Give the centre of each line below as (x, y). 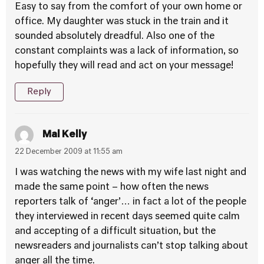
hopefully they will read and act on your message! (124, 66)
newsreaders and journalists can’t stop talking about (131, 246)
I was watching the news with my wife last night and (131, 173)
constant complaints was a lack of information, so (127, 51)
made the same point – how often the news (112, 187)
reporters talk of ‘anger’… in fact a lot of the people (131, 202)
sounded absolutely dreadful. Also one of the (115, 37)
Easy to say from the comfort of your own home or (128, 7)
